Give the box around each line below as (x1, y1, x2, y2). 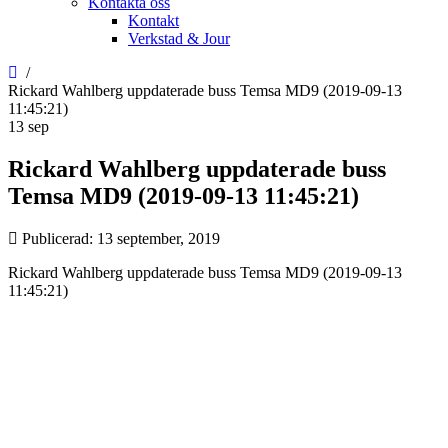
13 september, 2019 (97, 229, 220, 247)
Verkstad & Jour (128, 30, 230, 47)
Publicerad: (22, 229, 97, 247)
